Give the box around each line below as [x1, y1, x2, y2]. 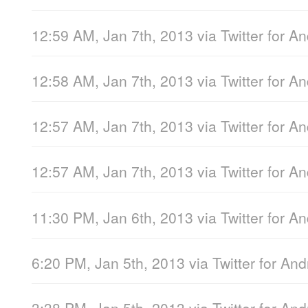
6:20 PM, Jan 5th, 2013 [32, 252, 185, 273]
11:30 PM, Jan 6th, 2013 [32, 206, 193, 228]
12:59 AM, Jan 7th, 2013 [32, 24, 193, 45]
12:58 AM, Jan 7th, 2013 [32, 70, 193, 91]
